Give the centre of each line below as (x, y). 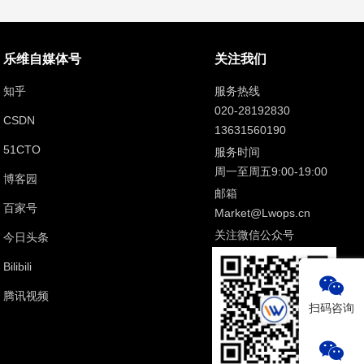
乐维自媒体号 (42, 59)
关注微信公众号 (254, 235)
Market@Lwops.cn (262, 213)
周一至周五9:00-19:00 (271, 172)
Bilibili (17, 267)
